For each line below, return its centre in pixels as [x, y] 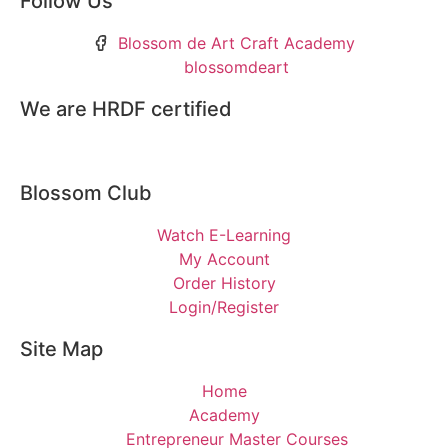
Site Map [61, 348]
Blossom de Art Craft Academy [236, 42]
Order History [224, 282]
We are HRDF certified [126, 108]
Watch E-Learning [224, 234]
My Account [224, 258]
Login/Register [224, 306]
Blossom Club [86, 192]
